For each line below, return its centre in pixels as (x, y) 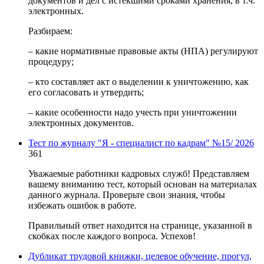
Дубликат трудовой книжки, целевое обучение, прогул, (140, 256)
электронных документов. (81, 123)
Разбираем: (50, 31)
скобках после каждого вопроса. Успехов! (112, 236)
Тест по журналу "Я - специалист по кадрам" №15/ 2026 (141, 143)
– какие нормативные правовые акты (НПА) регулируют (143, 51)
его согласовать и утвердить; (86, 92)
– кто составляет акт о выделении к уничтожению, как (138, 81)
